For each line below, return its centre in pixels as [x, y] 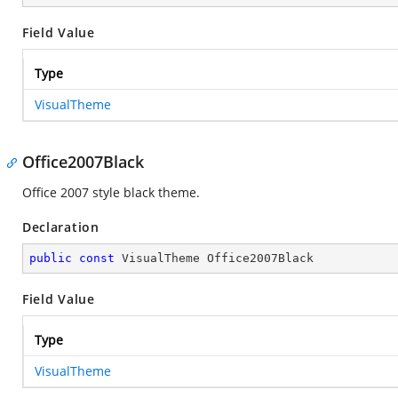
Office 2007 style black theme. [111, 192]
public [51, 258]
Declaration [61, 227]
